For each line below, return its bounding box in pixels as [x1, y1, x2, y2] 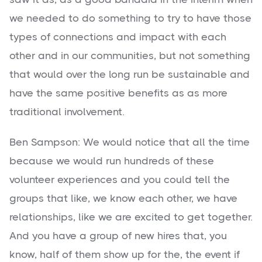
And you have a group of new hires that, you [9, 230, 227, 242]
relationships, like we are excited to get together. [9, 211, 253, 223]
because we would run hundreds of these [9, 155, 214, 167]
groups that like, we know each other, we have [9, 192, 237, 205]
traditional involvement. [9, 106, 125, 118]
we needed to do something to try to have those [9, 12, 251, 25]
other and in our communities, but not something [9, 50, 250, 62]
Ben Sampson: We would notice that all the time [9, 136, 250, 149]
